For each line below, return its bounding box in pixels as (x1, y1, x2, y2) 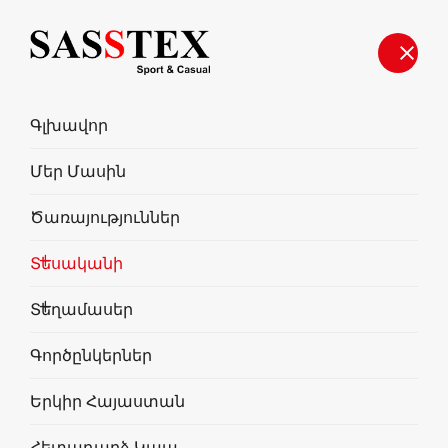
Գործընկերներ (30, 347, 152, 365)
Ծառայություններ (30, 209, 180, 227)
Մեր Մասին (30, 163, 126, 181)
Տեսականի (30, 255, 123, 273)
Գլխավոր (30, 117, 108, 135)
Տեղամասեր (30, 301, 133, 319)
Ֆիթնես (195, 275, 253, 291)
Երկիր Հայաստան (30, 393, 185, 411)
